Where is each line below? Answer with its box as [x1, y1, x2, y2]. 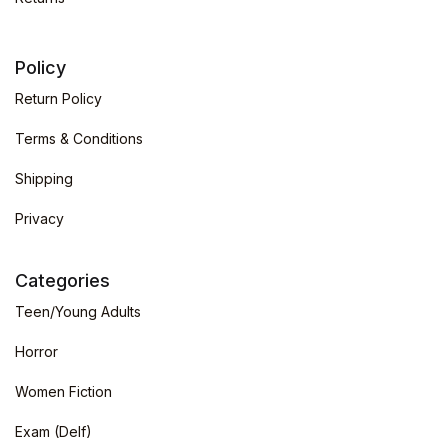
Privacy [15, 210, 64, 228]
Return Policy [15, 90, 102, 108]
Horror [15, 343, 58, 361]
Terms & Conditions [15, 130, 143, 148]
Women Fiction [15, 383, 112, 401]
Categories [15, 270, 110, 292]
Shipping [15, 170, 73, 188]
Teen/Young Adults [15, 303, 141, 321]
